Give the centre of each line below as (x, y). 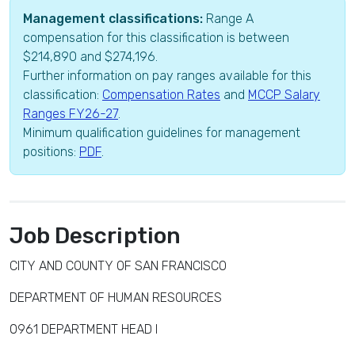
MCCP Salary (284, 95)
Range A (228, 19)
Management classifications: (113, 19)
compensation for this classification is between (156, 38)
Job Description (95, 236)
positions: (51, 152)
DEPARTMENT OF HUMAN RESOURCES (116, 298)
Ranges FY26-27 (71, 114)
